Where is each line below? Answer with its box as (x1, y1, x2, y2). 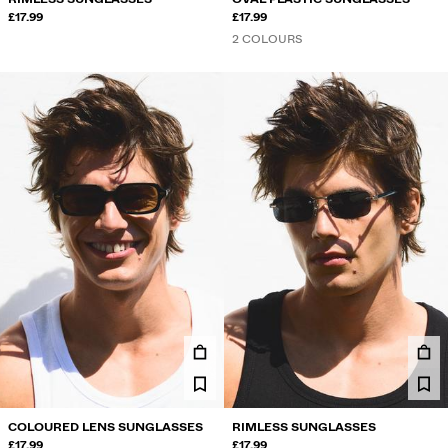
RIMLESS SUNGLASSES (232, 418, 376, 436)
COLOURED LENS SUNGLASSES (8, 418, 203, 436)
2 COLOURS (232, 30, 303, 48)
